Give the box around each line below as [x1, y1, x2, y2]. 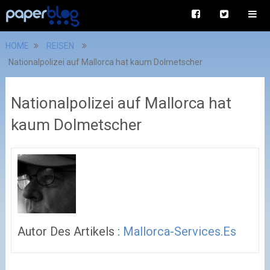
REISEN [46, 41, 74, 51]
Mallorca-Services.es [122, 224, 236, 239]
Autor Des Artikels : [17, 224, 123, 239]
